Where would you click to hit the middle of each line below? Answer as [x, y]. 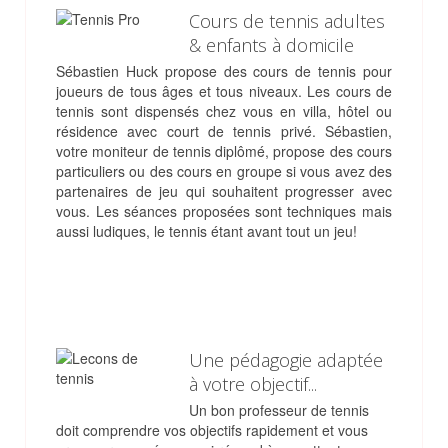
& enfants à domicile [271, 45]
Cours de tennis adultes [286, 21]
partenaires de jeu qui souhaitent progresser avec [224, 191]
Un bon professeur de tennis [278, 410]
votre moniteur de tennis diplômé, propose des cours [224, 151]
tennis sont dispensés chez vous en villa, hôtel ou [224, 111]
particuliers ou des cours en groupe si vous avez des [224, 171]
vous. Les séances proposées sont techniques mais [224, 211]
